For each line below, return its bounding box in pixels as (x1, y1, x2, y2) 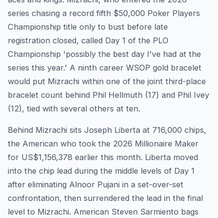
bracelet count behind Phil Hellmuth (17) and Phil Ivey (8, 90, 209, 100)
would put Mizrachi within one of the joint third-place (8, 76, 206, 87)
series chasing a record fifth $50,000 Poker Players (8, 8, 200, 18)
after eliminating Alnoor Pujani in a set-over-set (8, 180, 183, 190)
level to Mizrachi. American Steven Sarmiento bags (8, 207, 199, 217)
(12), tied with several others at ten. (8, 104, 140, 114)
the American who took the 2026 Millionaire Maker (8, 139, 199, 149)
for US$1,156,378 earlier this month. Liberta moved (8, 152, 198, 163)
